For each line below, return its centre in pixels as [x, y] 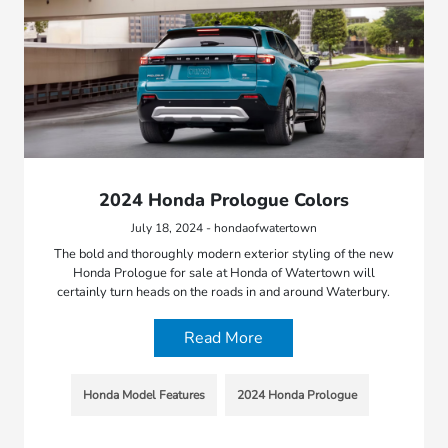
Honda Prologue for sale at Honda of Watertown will [223, 273]
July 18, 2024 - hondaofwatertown [223, 228]
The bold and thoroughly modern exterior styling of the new [223, 254]
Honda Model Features [143, 395]
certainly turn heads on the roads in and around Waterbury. [224, 292]
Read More [224, 338]
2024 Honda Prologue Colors [223, 200]
